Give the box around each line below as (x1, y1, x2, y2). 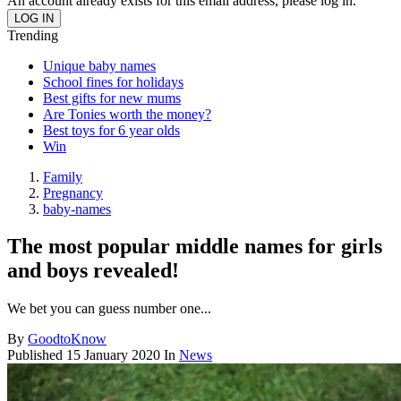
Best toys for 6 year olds (43, 122, 180, 138)
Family (43, 168, 82, 184)
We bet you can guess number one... (7, 301, 211, 317)
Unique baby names (43, 57, 156, 73)
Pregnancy (43, 184, 103, 200)
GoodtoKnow (28, 331, 107, 347)
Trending (7, 27, 58, 43)
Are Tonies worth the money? (43, 106, 211, 122)
